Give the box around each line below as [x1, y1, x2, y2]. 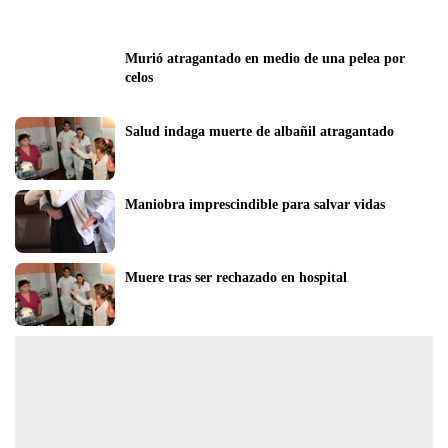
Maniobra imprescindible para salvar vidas [125, 196, 385, 212]
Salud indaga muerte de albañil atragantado [125, 123, 394, 139]
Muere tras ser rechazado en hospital [125, 269, 347, 285]
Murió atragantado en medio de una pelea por [125, 50, 405, 66]
